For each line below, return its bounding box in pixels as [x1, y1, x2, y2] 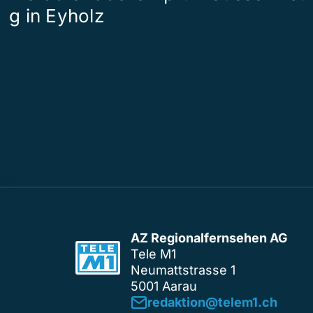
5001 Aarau [131, 279, 197, 294]
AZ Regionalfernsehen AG [131, 231, 288, 246]
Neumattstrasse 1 [131, 263, 235, 278]
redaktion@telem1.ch [147, 295, 277, 310]
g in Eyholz [9, 5, 104, 27]
